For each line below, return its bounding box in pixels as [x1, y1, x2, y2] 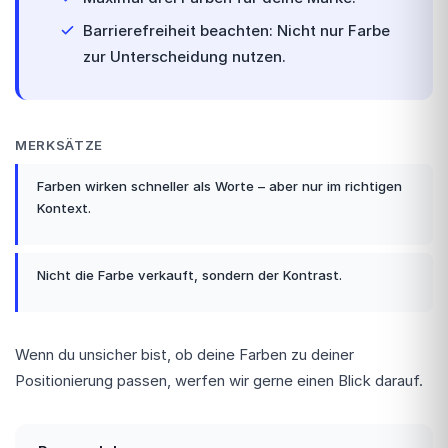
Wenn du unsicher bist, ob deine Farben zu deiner [15, 345, 354, 365]
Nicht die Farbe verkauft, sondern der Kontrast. [36, 267, 342, 283]
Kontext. [36, 200, 91, 216]
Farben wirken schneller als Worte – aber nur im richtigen [36, 178, 402, 194]
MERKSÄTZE [15, 136, 103, 153]
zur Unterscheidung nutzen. [82, 47, 286, 66]
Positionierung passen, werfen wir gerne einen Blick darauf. [15, 371, 423, 391]
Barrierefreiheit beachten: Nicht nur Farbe [82, 21, 390, 40]
